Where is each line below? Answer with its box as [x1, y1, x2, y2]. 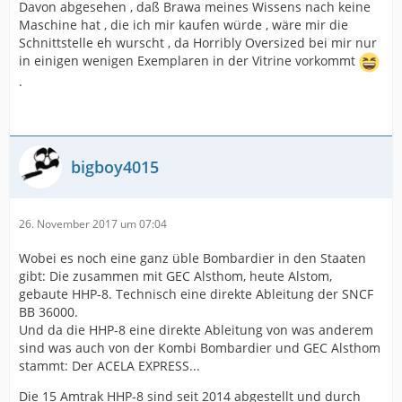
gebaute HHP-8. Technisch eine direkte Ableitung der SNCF [19, 285, 373, 302]
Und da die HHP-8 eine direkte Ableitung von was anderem [19, 321, 373, 338]
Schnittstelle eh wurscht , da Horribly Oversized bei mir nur [19, 34, 377, 51]
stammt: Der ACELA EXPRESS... [19, 357, 200, 374]
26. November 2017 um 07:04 [19, 216, 167, 232]
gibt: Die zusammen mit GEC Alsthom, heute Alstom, [19, 267, 332, 284]
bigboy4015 [71, 155, 159, 178]
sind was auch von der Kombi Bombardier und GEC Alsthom [19, 339, 380, 356]
